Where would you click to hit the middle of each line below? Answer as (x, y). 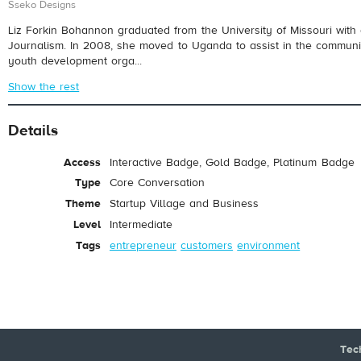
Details (33, 130)
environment (269, 245)
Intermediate (141, 224)
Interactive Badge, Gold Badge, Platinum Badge (232, 162)
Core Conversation (158, 183)
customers (207, 245)
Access (82, 162)
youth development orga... (75, 61)
